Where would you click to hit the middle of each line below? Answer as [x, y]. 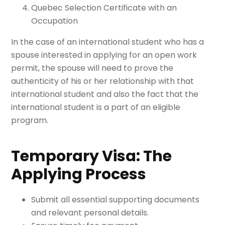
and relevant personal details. [90, 212]
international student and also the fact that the [105, 94]
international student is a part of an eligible [96, 107]
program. [30, 120]
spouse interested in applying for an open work [104, 55]
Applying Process [79, 174]
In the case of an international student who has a [108, 42]
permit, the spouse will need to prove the [92, 68]
